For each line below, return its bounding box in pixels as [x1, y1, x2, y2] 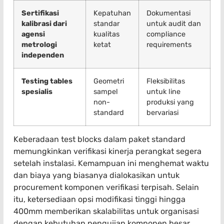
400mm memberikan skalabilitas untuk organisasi [13, 206, 199, 216]
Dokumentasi [146, 8, 190, 17]
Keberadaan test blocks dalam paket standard [13, 134, 185, 144]
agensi [21, 29, 45, 38]
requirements [146, 40, 191, 49]
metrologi [21, 40, 57, 49]
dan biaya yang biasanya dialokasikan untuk [13, 170, 179, 180]
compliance [146, 29, 185, 38]
